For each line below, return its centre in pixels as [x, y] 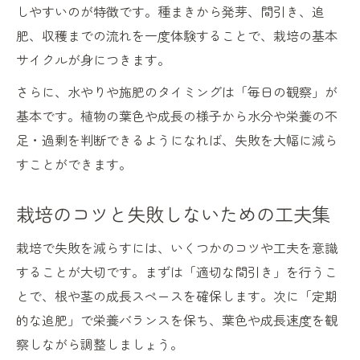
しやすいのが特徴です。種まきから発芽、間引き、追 [170, 12]
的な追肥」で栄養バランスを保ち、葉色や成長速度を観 [177, 320]
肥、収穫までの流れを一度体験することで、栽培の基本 [177, 36]
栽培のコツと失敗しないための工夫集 [173, 214]
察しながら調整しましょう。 [100, 344]
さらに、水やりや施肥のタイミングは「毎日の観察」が [177, 92]
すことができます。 [74, 164]
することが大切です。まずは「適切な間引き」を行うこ [177, 272]
